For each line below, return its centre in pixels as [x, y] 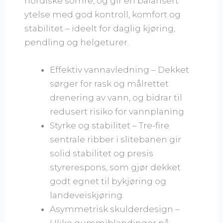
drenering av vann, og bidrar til [116, 97]
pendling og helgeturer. [77, 42]
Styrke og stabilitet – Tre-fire [110, 125]
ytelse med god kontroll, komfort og [103, 14]
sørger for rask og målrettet [110, 83]
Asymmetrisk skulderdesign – [115, 209]
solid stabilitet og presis [102, 153]
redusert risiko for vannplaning [117, 111]
